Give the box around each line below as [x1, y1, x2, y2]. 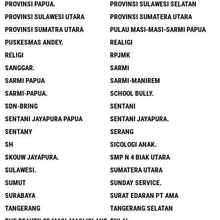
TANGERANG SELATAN [110, 204, 173, 212]
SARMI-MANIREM [110, 76, 160, 84]
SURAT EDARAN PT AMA [110, 191, 178, 199]
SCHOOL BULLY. [110, 89, 154, 97]
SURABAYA [5, 191, 35, 199]
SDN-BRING [5, 102, 38, 110]
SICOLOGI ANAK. [110, 140, 157, 148]
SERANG [110, 127, 134, 136]
